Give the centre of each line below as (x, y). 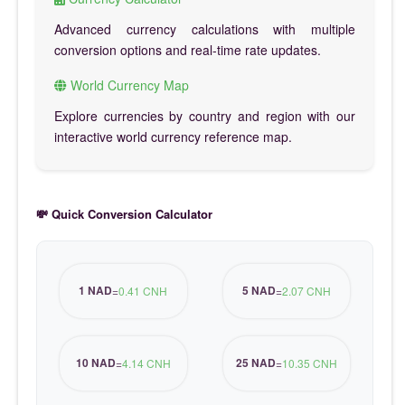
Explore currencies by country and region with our (205, 115)
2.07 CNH (306, 291)
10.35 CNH (309, 363)
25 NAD (255, 363)
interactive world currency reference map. (173, 136)
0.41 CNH (143, 291)
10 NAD (95, 363)
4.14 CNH (146, 363)
